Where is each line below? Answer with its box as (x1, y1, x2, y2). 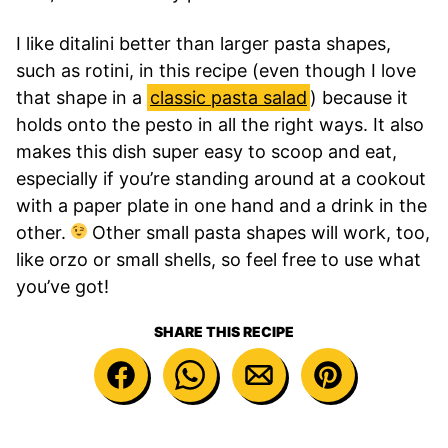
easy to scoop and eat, (204, 140, 397, 162)
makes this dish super (16, 140, 199, 162)
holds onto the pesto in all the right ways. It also (16, 113, 424, 135)
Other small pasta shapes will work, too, (87, 221, 430, 243)
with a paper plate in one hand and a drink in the (16, 194, 427, 216)
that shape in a (16, 86, 147, 108)
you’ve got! (16, 275, 109, 297)
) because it (310, 86, 408, 108)
